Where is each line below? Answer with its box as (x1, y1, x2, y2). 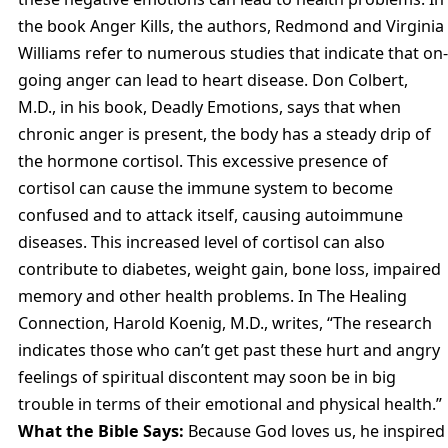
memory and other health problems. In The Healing (18, 284, 407, 307)
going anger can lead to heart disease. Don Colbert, (18, 68, 408, 91)
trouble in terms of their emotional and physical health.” (18, 392, 442, 415)
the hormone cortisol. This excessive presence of (18, 149, 388, 172)
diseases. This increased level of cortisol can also (18, 230, 385, 253)
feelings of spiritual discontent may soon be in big (18, 365, 396, 388)
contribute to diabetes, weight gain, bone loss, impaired (18, 257, 441, 280)
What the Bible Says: (18, 419, 184, 442)
